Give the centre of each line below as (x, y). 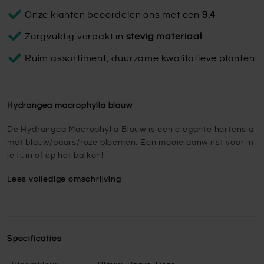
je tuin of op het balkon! (57, 156)
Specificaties (34, 239)
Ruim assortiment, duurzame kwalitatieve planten (140, 58)
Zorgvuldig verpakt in (75, 37)
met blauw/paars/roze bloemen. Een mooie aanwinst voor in (131, 143)
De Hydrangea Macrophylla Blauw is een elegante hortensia (131, 130)
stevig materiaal (164, 37)
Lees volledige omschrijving (64, 179)
